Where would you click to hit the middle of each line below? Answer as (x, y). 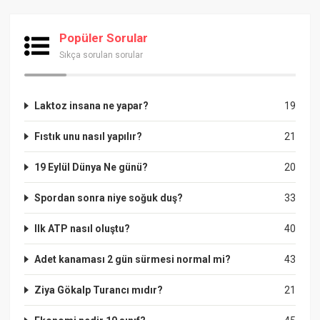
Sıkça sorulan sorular (101, 55)
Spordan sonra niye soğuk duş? (109, 197)
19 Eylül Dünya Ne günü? (91, 167)
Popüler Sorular (104, 37)
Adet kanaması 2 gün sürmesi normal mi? (133, 259)
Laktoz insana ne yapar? (92, 105)
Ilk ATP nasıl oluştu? (82, 228)
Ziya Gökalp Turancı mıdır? (99, 290)
